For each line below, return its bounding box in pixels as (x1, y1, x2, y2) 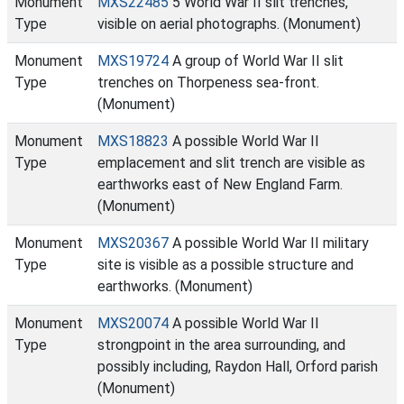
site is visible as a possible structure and (97, 256, 353, 273)
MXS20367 (97, 234, 169, 252)
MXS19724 (97, 52, 169, 69)
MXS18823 (97, 133, 169, 150)
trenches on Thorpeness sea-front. (97, 74, 319, 91)
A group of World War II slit (169, 52, 344, 69)
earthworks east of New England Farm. (97, 176, 343, 193)
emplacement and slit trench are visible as (97, 154, 365, 171)
